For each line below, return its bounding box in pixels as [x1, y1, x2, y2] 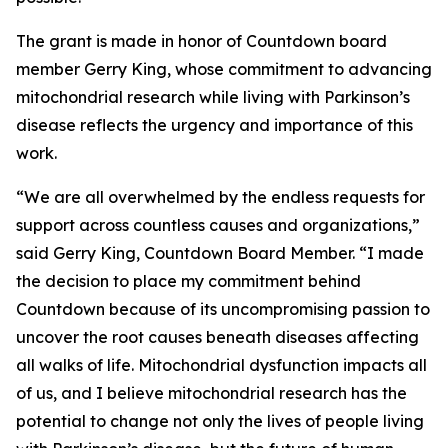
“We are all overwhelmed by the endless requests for [16, 187, 425, 207]
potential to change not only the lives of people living [16, 411, 424, 431]
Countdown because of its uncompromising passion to [16, 299, 430, 319]
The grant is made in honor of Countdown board [16, 31, 387, 51]
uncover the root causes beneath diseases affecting [16, 327, 419, 347]
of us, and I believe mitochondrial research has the [16, 383, 407, 403]
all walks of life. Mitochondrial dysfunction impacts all [16, 355, 427, 375]
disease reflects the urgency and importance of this [16, 115, 413, 135]
